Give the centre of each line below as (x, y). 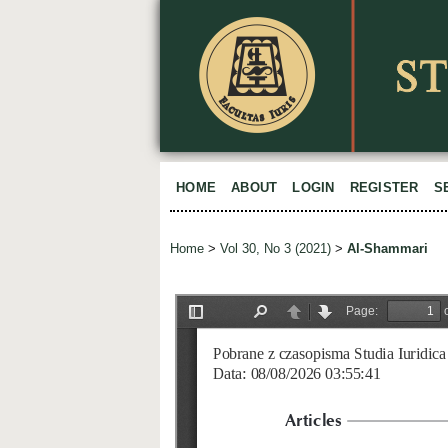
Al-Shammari (387, 249)
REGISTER (384, 187)
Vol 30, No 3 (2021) (275, 249)
